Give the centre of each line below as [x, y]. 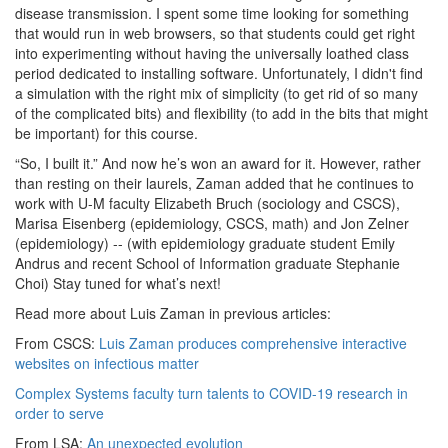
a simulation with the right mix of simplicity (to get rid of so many [216, 93]
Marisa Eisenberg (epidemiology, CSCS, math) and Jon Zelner [212, 223]
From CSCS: [55, 343]
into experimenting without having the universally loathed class [212, 53]
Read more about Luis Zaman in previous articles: [173, 313]
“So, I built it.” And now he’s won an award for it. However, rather [218, 163]
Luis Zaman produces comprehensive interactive [251, 343]
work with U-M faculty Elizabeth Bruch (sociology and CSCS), [207, 203]
